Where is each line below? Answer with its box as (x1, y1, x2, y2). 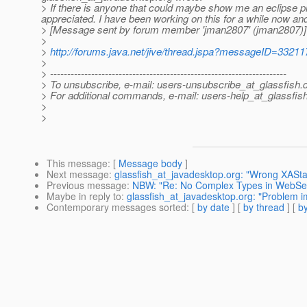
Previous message (47, 178, 127, 193)
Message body (119, 156, 182, 171)
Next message (47, 167, 109, 182)
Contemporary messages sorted (47, 200, 186, 214)
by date (197, 200, 230, 214)
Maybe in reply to (47, 189, 121, 204)
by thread (243, 200, 284, 214)
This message (47, 156, 108, 171)
